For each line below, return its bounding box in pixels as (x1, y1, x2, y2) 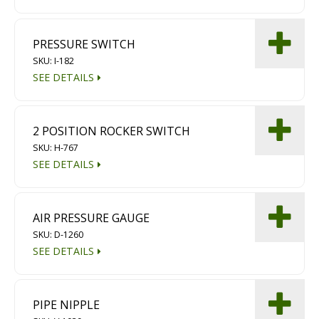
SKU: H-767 (33, 141, 79, 154)
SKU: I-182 (33, 54, 75, 67)
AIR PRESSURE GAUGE (33, 210, 150, 226)
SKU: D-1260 (33, 229, 84, 241)
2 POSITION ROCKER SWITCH (33, 122, 191, 139)
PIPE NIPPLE (33, 297, 100, 313)
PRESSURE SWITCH (33, 36, 136, 52)
